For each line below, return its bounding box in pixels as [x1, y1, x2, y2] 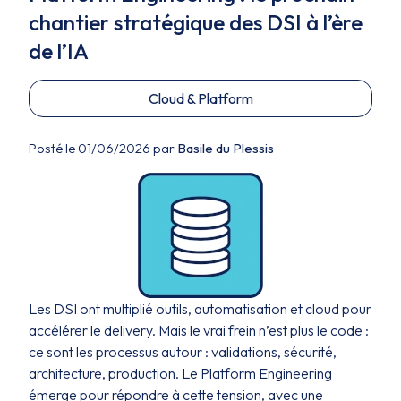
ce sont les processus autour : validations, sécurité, [29, 343, 337, 361]
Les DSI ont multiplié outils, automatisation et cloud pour [29, 300, 371, 318]
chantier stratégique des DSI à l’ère [29, 9, 363, 36]
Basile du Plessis [177, 140, 274, 157]
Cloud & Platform [148, 90, 253, 107]
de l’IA [29, 38, 89, 64]
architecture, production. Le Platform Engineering [29, 364, 332, 382]
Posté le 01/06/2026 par [29, 140, 177, 157]
